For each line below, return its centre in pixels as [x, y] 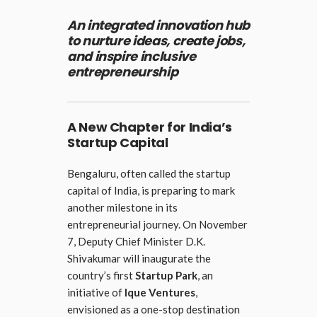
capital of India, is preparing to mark [151, 190]
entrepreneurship [123, 71]
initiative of [96, 292]
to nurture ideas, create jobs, [156, 40]
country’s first [101, 275]
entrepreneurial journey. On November [157, 224]
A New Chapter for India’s [150, 127]
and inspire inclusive [132, 56]
